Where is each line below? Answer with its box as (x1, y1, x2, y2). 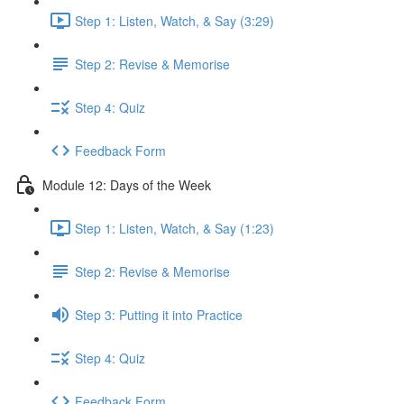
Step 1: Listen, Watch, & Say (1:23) (75, 218, 274, 237)
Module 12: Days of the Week (42, 175, 211, 194)
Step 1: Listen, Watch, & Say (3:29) (75, 11, 274, 30)
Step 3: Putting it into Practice (75, 305, 243, 324)
